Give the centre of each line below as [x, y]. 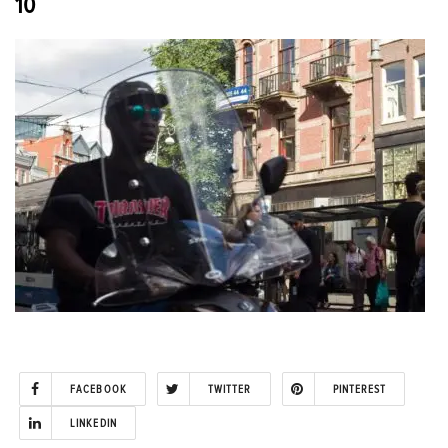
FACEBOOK [98, 389]
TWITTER [229, 389]
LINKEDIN [93, 423]
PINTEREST [359, 389]
